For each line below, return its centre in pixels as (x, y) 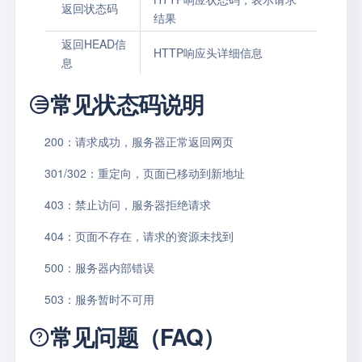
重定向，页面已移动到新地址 (171, 173)
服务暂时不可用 (115, 299)
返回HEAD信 (94, 44)
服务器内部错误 (115, 267)
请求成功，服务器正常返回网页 (154, 141)
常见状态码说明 (127, 104)
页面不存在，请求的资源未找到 (154, 236)
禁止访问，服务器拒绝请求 (143, 204)
